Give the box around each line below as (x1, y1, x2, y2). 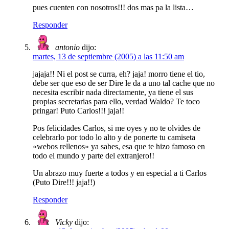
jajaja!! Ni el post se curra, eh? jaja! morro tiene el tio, (33, 69, 205, 78)
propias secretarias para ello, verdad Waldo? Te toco (33, 97, 200, 106)
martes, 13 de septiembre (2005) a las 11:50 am (33, 52, 184, 61)
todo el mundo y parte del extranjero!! (33, 151, 154, 160)
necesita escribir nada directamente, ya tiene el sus (33, 87, 193, 97)
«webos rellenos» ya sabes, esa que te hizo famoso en (33, 142, 205, 151)
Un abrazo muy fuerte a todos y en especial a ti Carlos (33, 168, 207, 177)
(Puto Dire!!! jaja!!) (33, 177, 95, 187)
